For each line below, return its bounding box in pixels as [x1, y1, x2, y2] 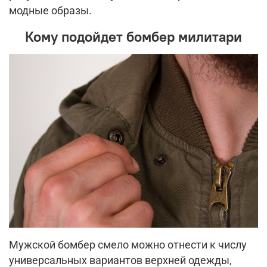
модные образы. [9, 5, 92, 17]
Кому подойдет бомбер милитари [25, 27, 242, 46]
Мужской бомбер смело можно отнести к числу [9, 238, 247, 251]
